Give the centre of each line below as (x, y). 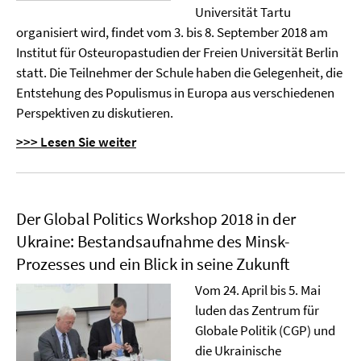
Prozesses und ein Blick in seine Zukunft (153, 264)
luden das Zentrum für (257, 310)
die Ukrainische (238, 351)
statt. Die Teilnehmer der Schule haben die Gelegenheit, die (179, 73)
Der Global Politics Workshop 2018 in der (156, 219)
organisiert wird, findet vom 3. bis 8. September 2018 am (172, 32)
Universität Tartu (243, 12)
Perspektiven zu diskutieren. (95, 113)
